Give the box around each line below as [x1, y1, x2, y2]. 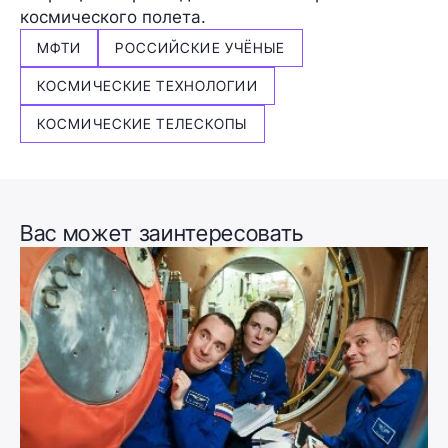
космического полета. [20, 6, 206, 27]
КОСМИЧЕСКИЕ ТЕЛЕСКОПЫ [37, 114, 248, 132]
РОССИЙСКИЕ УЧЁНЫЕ [115, 38, 286, 56]
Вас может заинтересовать [20, 219, 304, 246]
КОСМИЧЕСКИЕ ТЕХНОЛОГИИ [37, 76, 258, 94]
